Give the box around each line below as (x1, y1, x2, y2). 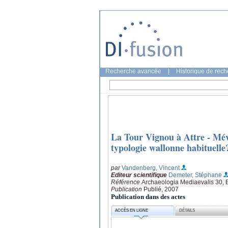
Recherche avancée (105, 68, 161, 75)
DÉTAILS (179, 208, 195, 213)
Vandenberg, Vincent (122, 164, 180, 172)
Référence (111, 178, 141, 186)
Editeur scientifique (111, 171, 167, 179)
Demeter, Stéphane (168, 171, 222, 179)
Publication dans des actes (111, 192, 185, 201)
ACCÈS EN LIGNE (115, 208, 149, 213)
